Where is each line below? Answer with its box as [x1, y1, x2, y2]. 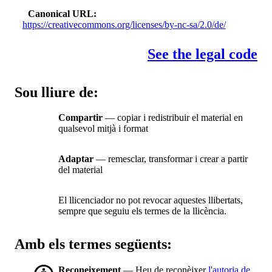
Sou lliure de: [15, 84, 98, 100]
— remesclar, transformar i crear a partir [93, 154, 248, 165]
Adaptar [58, 154, 93, 165]
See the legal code [148, 46, 257, 62]
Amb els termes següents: [15, 236, 172, 253]
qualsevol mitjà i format [58, 123, 148, 134]
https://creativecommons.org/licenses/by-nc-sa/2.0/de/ [22, 19, 226, 30]
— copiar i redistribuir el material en [103, 112, 243, 123]
